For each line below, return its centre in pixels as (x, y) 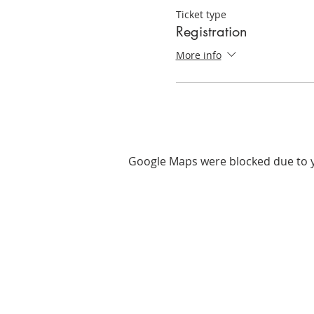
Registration (211, 31)
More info (198, 55)
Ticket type (201, 14)
